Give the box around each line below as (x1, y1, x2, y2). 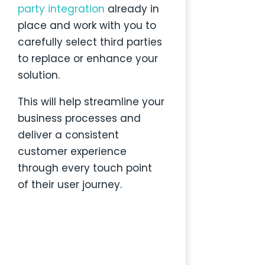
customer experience (17, 144, 127, 159)
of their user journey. (17, 177, 122, 192)
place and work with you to (17, 18, 156, 33)
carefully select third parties (17, 35, 162, 50)
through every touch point (17, 161, 152, 176)
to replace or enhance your (17, 51, 158, 66)
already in (104, 2, 159, 17)
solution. (17, 68, 60, 83)
